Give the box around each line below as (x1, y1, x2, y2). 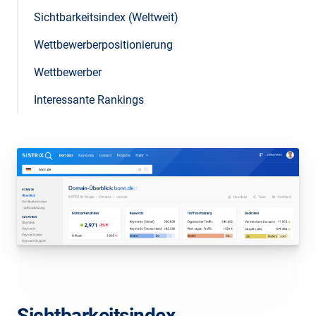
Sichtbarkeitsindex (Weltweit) (34, 11, 178, 24)
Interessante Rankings (34, 93, 144, 107)
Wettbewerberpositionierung (34, 38, 173, 51)
